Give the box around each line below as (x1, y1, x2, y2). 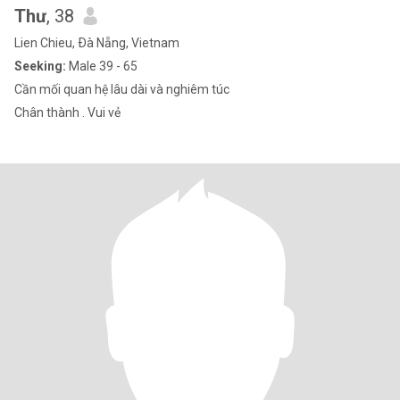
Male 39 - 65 (66, 59, 137, 73)
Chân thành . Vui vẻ (14, 105, 121, 120)
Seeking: (14, 59, 66, 73)
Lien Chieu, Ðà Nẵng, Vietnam (14, 36, 179, 50)
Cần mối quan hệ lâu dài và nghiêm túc (14, 82, 229, 96)
